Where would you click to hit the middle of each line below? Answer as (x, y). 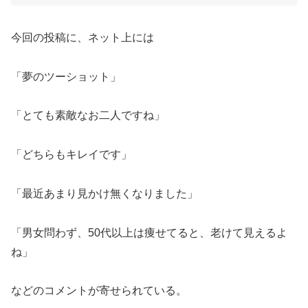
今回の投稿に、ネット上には (82, 37)
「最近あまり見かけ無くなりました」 (104, 193)
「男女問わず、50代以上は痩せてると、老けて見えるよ (149, 232)
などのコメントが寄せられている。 (99, 291)
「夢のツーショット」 (66, 76)
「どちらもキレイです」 (71, 155)
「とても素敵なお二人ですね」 (88, 115)
